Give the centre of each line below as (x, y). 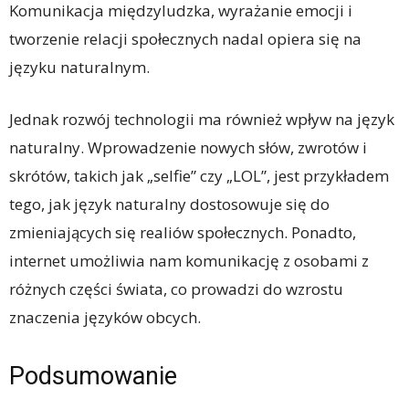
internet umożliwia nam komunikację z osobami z (189, 260)
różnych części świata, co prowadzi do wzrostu (176, 288)
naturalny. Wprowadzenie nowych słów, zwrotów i (188, 147)
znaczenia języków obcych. (105, 317)
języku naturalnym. (79, 67)
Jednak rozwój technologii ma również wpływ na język (202, 119)
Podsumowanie (93, 376)
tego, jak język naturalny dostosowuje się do (169, 204)
